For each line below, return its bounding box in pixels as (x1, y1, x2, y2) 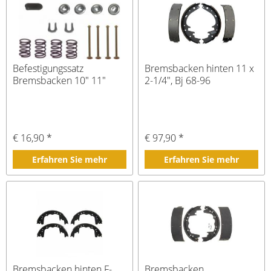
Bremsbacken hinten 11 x (145, 62, 255, 76)
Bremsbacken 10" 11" (13, 74, 106, 88)
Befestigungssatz (13, 62, 84, 76)
